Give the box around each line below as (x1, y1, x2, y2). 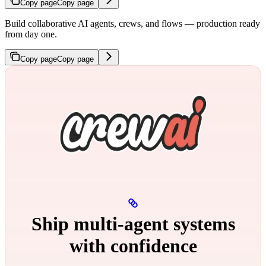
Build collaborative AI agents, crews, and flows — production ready (5, 18, 260, 29)
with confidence (69, 235, 197, 256)
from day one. (5, 29, 57, 40)
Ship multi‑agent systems (31, 213, 235, 235)
